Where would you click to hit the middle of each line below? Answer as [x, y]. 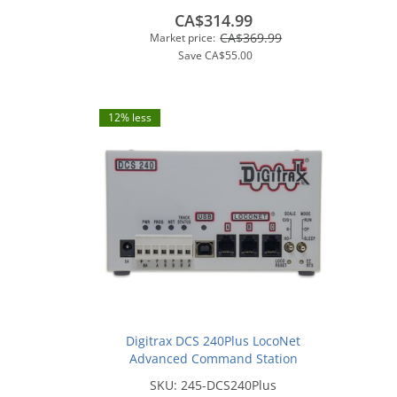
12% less [130, 117]
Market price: [183, 37]
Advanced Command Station [213, 358]
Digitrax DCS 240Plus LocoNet [214, 341]
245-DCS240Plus [229, 385]
